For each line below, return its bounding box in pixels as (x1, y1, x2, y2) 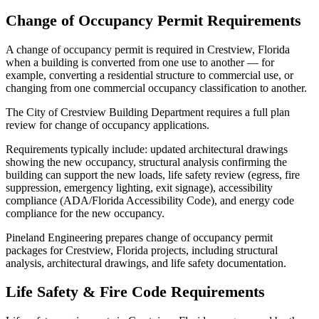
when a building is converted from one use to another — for (6, 56, 274, 68)
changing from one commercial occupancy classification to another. (6, 81, 307, 94)
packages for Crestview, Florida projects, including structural (6, 244, 278, 256)
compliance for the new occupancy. (6, 206, 164, 219)
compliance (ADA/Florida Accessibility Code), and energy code (6, 194, 294, 206)
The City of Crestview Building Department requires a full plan (6, 105, 290, 118)
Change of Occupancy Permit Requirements (6, 11, 301, 30)
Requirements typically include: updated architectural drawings (6, 142, 288, 155)
